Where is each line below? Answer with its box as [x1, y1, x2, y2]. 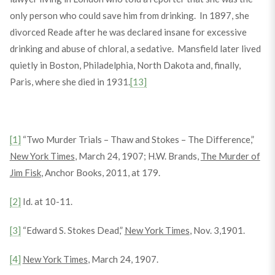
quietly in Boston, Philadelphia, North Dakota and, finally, [9, 60, 241, 71]
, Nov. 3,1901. [189, 225, 245, 236]
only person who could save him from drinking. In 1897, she [9, 10, 249, 21]
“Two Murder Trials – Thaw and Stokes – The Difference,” [20, 134, 254, 145]
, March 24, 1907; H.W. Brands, [74, 150, 201, 161]
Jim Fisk [9, 167, 41, 178]
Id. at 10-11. [20, 196, 72, 207]
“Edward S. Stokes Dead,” [20, 225, 125, 236]
